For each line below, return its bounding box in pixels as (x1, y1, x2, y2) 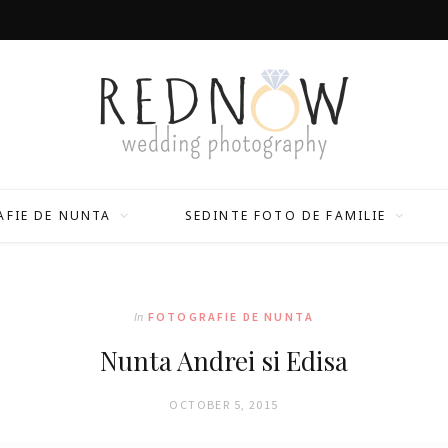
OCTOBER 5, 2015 (169, 397, 279, 412)
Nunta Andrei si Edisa (100, 343, 348, 378)
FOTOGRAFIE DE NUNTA (147, 309, 315, 324)
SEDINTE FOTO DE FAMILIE (184, 207, 387, 224)
